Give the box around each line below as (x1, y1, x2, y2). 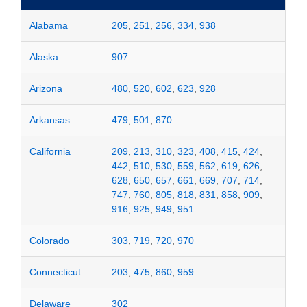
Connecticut (29, 266, 82, 278)
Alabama (29, 19, 69, 31)
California (29, 145, 71, 157)
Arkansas (29, 114, 71, 125)
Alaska (29, 51, 59, 62)
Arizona (29, 82, 63, 94)
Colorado (29, 234, 70, 246)
